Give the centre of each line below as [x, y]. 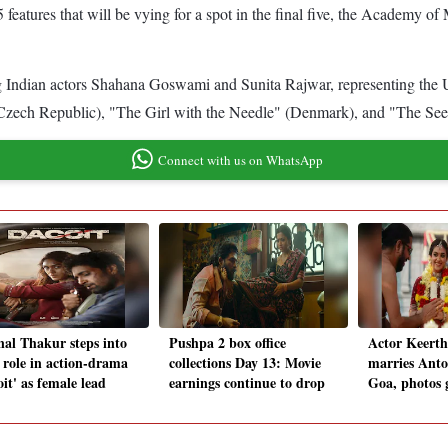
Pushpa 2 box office [227, 343]
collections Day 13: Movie [245, 363]
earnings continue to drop [247, 383]
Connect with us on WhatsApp [240, 159]
